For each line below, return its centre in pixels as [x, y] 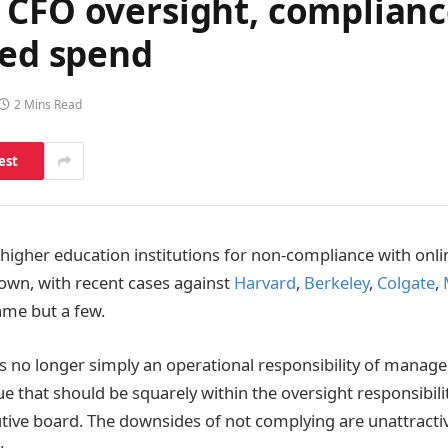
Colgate [406, 282]
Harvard [265, 282]
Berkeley [336, 282]
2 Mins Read [48, 105]
